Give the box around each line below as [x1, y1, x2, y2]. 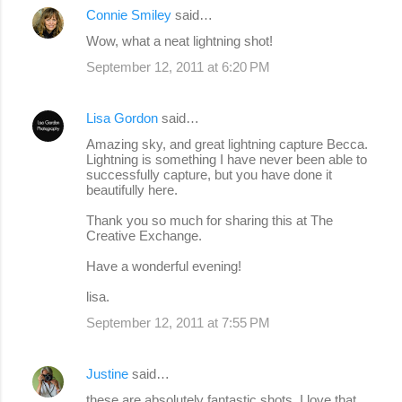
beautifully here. [86, 181, 178, 197]
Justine [86, 365, 128, 381]
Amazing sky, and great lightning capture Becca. [86, 135, 368, 152]
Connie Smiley [86, 6, 171, 22]
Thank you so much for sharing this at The [86, 212, 333, 228]
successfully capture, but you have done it [86, 166, 332, 182]
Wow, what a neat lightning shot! [86, 32, 273, 48]
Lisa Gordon [86, 109, 158, 126]
